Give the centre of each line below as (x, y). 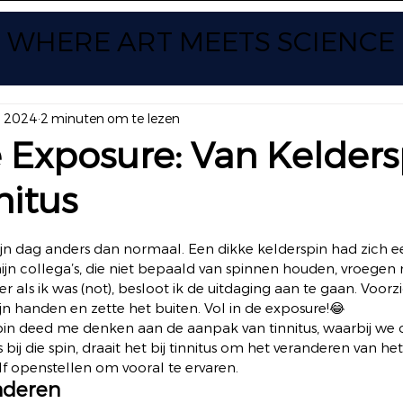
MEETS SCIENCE (287, 42)
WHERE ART (90, 42)
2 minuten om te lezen (110, 118)
